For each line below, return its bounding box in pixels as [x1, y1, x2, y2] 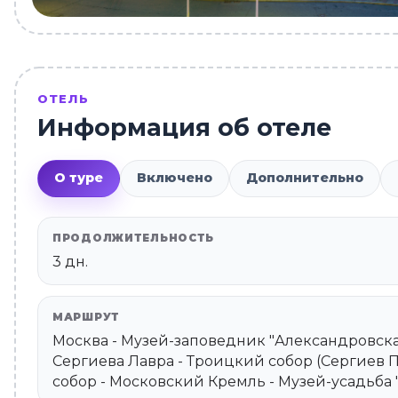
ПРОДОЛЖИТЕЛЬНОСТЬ [52, 231, 215, 244]
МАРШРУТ [52, 310, 120, 323]
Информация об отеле [37, 112, 331, 142]
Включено [137, 170, 212, 187]
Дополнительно [246, 170, 363, 187]
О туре [54, 170, 103, 187]
